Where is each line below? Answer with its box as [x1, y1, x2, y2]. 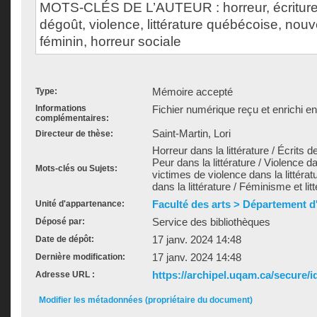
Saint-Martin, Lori [152, 127, 231, 139]
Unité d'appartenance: [35, 199, 125, 209]
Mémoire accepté [152, 86, 233, 98]
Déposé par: [35, 217, 85, 226]
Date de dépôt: [35, 234, 94, 244]
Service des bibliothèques [152, 216, 270, 228]
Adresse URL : [35, 270, 95, 279]
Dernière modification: [35, 252, 125, 262]
